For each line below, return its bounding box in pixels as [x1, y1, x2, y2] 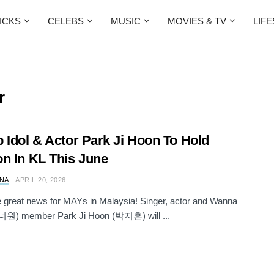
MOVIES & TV [168, 16, 226, 26]
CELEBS [48, 16, 84, 26]
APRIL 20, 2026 [15, 176, 66, 183]
